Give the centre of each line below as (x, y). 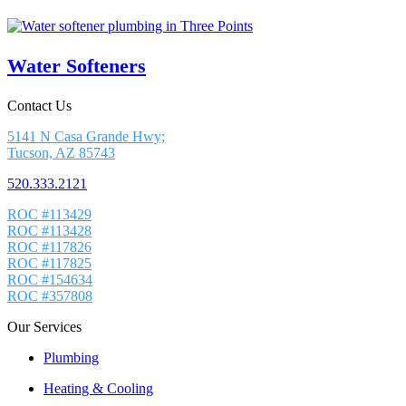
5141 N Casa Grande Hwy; (86, 137)
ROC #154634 (50, 280)
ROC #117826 (49, 247)
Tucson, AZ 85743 (61, 153)
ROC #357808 (50, 296)
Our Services (44, 327)
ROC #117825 (49, 264)
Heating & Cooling (98, 389)
